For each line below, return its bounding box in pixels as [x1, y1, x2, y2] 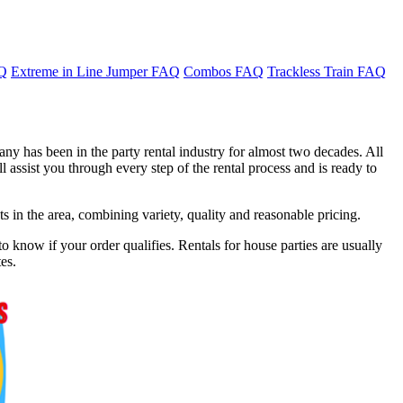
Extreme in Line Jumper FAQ [11, 63, 180, 79]
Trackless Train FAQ [267, 63, 386, 79]
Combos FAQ [184, 63, 264, 79]
